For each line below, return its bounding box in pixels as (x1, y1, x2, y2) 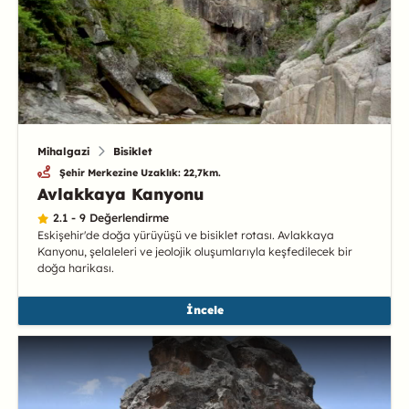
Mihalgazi (37, 143, 89, 158)
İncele (185, 303, 224, 318)
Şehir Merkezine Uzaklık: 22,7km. (59, 165, 222, 179)
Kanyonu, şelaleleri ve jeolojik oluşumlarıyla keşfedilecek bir (37, 245, 352, 259)
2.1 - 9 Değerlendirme (52, 211, 169, 225)
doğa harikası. (37, 261, 114, 276)
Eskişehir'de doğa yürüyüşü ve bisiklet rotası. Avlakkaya (37, 228, 334, 243)
